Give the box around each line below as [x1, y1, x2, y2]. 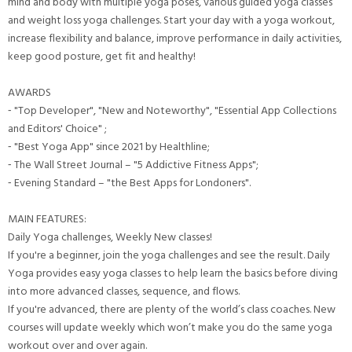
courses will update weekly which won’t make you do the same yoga [8, 318, 332, 335]
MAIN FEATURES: [8, 210, 86, 227]
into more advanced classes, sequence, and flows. [8, 282, 240, 299]
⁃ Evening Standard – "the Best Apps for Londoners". [8, 174, 251, 191]
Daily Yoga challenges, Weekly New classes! [8, 228, 212, 245]
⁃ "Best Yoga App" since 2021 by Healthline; [8, 137, 210, 155]
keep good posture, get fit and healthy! [8, 47, 196, 64]
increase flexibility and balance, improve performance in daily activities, [8, 29, 342, 46]
